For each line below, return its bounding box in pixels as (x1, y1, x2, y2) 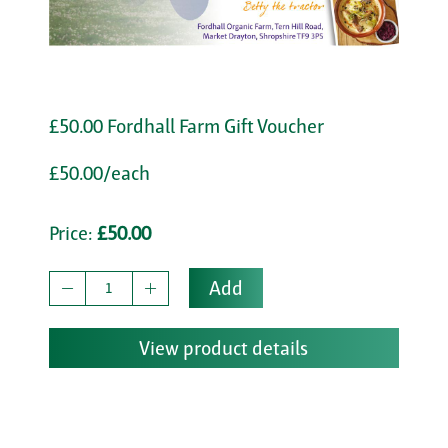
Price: (48, 221, 97, 246)
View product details (139, 336, 309, 361)
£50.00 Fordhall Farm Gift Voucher (48, 114, 324, 139)
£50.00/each (48, 161, 150, 186)
